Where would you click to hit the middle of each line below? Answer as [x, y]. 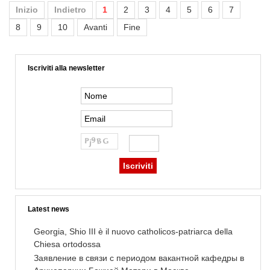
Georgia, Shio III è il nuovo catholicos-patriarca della [133, 231]
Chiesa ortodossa [67, 244]
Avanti [96, 27]
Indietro [70, 10]
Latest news [49, 209]
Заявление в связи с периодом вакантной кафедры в [139, 258]
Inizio [27, 10]
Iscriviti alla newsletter [66, 68]
